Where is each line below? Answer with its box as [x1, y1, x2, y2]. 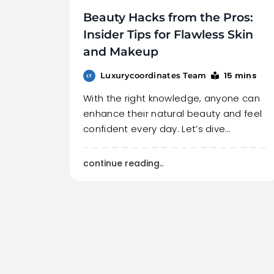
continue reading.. [83, 157, 163, 170]
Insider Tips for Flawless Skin [83, 28, 253, 42]
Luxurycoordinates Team [100, 70, 207, 81]
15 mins [223, 70, 257, 82]
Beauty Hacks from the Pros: [83, 10, 253, 25]
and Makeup [83, 45, 158, 59]
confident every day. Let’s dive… [83, 122, 231, 136]
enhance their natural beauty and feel [83, 107, 262, 120]
